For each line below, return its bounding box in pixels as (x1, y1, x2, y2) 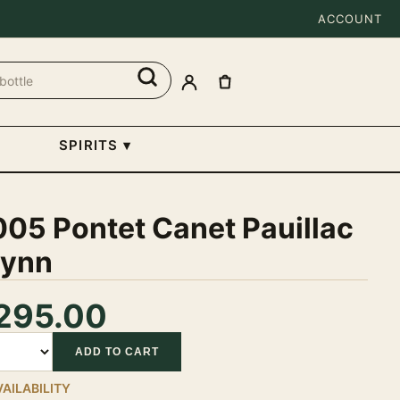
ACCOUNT (317, 11, 382, 26)
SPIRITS (59, 137, 119, 154)
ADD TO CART (74, 346, 159, 358)
